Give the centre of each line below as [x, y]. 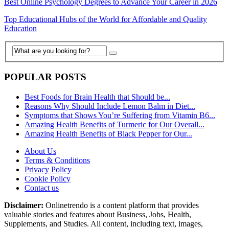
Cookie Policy [48, 179]
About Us [40, 151]
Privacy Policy [48, 170]
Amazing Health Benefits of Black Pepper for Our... [108, 134]
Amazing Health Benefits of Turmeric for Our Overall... [114, 125]
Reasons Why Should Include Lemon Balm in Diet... [110, 106]
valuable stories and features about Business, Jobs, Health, [98, 215]
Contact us [42, 188]
